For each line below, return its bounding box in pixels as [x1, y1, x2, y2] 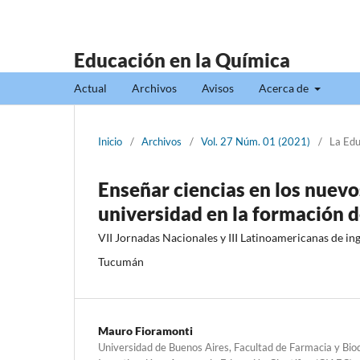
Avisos [202, 80, 234, 95]
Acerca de [259, 80, 311, 95]
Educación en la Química [74, 48, 290, 72]
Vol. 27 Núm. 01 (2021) [201, 134, 310, 148]
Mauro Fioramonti [98, 323, 193, 337]
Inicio [98, 134, 122, 148]
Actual [74, 80, 107, 95]
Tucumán [98, 254, 144, 268]
